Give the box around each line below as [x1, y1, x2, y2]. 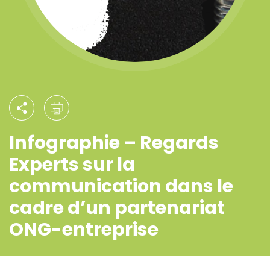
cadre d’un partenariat [9, 195, 225, 221]
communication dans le [9, 174, 233, 199]
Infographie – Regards [9, 130, 219, 155]
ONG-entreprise [9, 217, 159, 242]
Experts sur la [9, 152, 135, 177]
